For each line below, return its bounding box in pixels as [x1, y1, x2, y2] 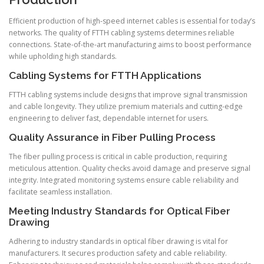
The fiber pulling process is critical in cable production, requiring [9, 151, 227, 161]
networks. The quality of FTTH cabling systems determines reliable [9, 27, 235, 38]
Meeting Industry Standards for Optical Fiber [9, 205, 230, 217]
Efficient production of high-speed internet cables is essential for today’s [9, 15, 255, 26]
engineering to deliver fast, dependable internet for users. [9, 113, 209, 123]
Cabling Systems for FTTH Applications [9, 69, 202, 81]
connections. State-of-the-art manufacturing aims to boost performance [9, 39, 252, 49]
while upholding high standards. [9, 51, 117, 61]
